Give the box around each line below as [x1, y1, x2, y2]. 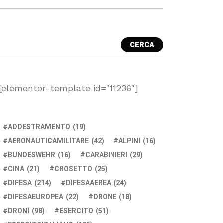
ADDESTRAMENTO [8, 122, 70, 132]
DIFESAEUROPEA [8, 192, 63, 202]
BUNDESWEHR [8, 150, 55, 160]
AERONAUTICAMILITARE [8, 136, 89, 146]
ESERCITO [59, 206, 93, 216]
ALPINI [118, 136, 140, 146]
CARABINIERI [85, 150, 127, 160]
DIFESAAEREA [66, 178, 111, 188]
